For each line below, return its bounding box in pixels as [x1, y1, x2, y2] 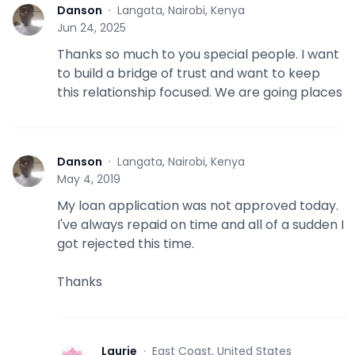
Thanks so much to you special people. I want [57, 44, 339, 63]
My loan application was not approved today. [57, 196, 338, 215]
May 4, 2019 [57, 170, 120, 187]
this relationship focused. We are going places [57, 82, 342, 101]
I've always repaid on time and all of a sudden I [57, 215, 344, 234]
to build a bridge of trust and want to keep [57, 63, 320, 82]
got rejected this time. [57, 234, 194, 253]
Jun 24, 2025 [57, 19, 126, 36]
